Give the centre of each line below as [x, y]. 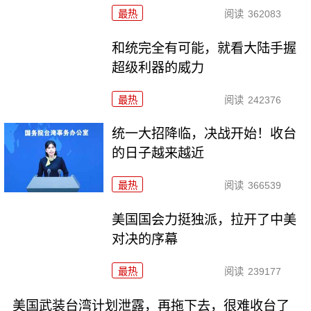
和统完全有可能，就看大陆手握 [204, 48]
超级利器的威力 [158, 67]
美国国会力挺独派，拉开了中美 [204, 220]
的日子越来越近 [158, 153]
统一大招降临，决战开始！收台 [204, 134]
